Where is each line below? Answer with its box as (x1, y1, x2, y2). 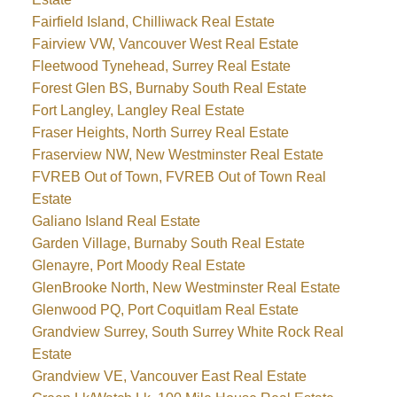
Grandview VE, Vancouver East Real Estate (31, 368, 307, 384)
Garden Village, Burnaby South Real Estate (31, 235, 305, 251)
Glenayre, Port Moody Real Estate (31, 257, 245, 273)
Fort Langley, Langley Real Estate (31, 102, 245, 118)
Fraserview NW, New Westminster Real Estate (31, 146, 323, 162)
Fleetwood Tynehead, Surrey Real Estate (31, 58, 291, 74)
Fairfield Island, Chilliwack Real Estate (31, 13, 275, 29)
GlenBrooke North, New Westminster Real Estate (31, 279, 340, 295)
